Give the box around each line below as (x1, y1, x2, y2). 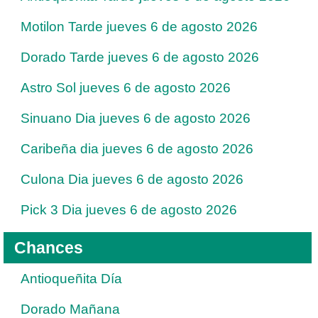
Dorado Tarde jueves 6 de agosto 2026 (21, 49, 259, 65)
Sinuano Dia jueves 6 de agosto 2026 (21, 110, 251, 126)
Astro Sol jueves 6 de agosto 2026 (21, 79, 231, 95)
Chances (14, 238, 83, 257)
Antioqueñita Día (21, 270, 122, 286)
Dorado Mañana (21, 301, 120, 317)
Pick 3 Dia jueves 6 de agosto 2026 (21, 202, 237, 217)
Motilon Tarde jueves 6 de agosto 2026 (21, 18, 258, 34)
